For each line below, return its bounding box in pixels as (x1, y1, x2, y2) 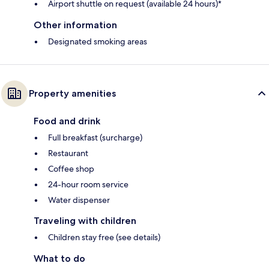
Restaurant (48, 148, 88, 159)
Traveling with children (34, 215, 136, 227)
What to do (34, 253, 85, 265)
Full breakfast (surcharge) (48, 132, 142, 144)
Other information (34, 19, 117, 31)
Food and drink (34, 115, 100, 127)
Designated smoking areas (48, 36, 147, 47)
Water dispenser (48, 195, 110, 206)
